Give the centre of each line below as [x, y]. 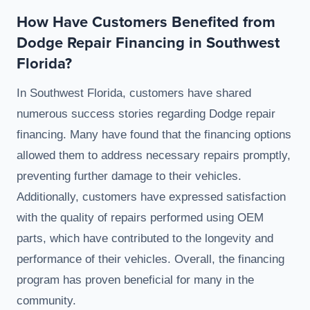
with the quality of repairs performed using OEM [140, 218]
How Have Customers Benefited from [146, 22]
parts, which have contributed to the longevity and [145, 239]
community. [46, 301]
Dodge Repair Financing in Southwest [148, 43]
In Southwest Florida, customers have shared [134, 93]
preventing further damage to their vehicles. [129, 176]
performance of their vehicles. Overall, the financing [151, 259]
